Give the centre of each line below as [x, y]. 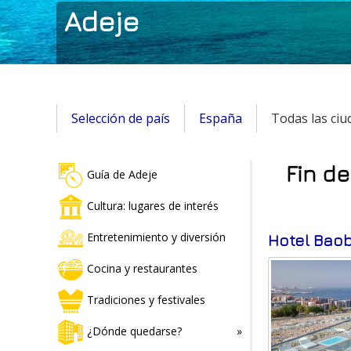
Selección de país [121, 118]
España [221, 118]
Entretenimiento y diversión [156, 237]
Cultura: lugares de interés [153, 205]
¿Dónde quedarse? [134, 331]
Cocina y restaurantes [142, 268]
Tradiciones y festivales [146, 299]
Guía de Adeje [122, 174]
